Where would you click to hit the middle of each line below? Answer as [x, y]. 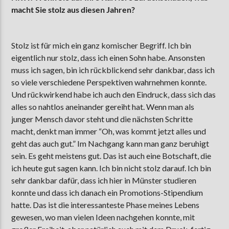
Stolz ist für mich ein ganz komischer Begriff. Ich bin [101, 45]
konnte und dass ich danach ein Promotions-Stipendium [107, 193]
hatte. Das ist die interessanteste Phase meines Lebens [106, 205]
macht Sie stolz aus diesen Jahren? [73, 9]
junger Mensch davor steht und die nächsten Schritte [102, 119]
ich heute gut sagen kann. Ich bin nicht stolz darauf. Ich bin [111, 168]
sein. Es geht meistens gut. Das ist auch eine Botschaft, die [111, 156]
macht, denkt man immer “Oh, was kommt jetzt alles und [109, 131]
